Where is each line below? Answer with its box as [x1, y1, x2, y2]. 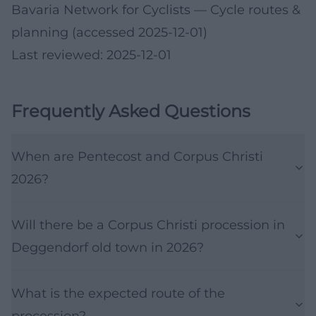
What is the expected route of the [11, 285, 225, 301]
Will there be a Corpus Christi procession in [11, 217, 285, 233]
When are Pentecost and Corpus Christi [11, 148, 263, 164]
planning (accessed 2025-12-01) [11, 24, 207, 40]
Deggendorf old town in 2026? [11, 239, 204, 255]
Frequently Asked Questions [11, 100, 250, 121]
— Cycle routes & [190, 1, 300, 18]
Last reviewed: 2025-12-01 [11, 47, 171, 63]
